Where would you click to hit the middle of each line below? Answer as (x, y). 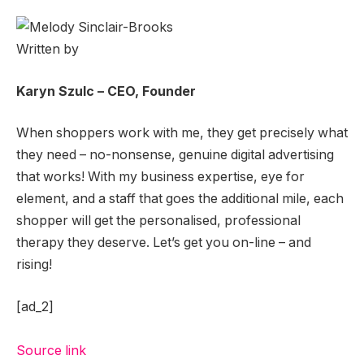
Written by (48, 50)
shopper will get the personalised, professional (158, 221)
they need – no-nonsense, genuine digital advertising (175, 155)
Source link (51, 350)
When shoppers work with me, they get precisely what (182, 133)
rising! (34, 265)
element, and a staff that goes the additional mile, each (180, 199)
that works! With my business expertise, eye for (160, 177)
